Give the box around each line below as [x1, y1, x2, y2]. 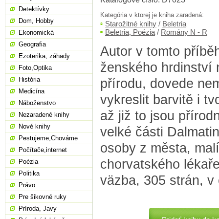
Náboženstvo [19, 99, 56, 107]
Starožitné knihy [105, 20, 156, 28]
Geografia [19, 41, 46, 48]
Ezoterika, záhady [19, 52, 70, 60]
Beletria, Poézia [105, 28, 155, 37]
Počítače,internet [19, 146, 67, 153]
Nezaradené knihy [19, 111, 69, 118]
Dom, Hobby [19, 17, 54, 24]
